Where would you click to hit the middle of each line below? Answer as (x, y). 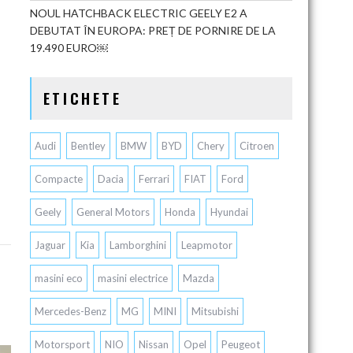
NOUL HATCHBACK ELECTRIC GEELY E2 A (138, 13)
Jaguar (50, 245)
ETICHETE (82, 98)
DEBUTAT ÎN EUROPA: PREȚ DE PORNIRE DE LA (152, 30)
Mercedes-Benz (70, 311)
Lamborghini (137, 245)
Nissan (153, 344)
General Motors (113, 212)
